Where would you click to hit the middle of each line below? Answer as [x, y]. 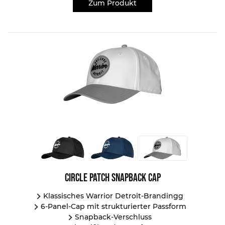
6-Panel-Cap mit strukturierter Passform [113, 207]
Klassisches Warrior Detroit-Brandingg [114, 196]
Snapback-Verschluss [114, 217]
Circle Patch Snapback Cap [113, 178]
